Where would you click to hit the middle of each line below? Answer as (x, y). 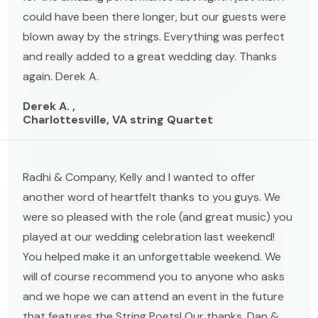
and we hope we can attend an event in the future (153, 296)
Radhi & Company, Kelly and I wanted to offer (139, 177)
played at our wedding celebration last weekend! (149, 236)
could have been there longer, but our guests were (154, 16)
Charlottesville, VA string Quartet (118, 119)
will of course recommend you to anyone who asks (154, 276)
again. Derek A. (61, 76)
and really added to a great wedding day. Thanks (150, 56)
